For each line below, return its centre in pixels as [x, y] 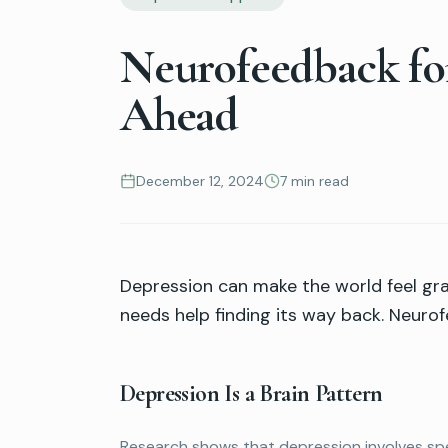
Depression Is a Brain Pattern [251, 393]
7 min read [314, 180]
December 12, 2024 [200, 180]
